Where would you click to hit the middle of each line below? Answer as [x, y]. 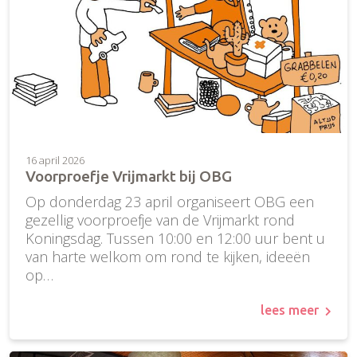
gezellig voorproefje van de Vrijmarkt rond [160, 220]
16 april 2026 [55, 161]
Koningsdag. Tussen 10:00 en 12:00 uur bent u [175, 239]
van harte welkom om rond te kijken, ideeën [168, 257]
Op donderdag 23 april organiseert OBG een [170, 202]
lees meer [290, 310]
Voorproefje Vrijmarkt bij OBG [129, 177]
